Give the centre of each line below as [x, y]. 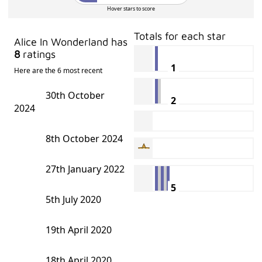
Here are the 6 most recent [58, 76]
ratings [38, 60]
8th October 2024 [83, 144]
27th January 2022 [84, 175]
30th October [74, 101]
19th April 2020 [78, 235]
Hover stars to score [131, 14]
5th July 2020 [73, 205]
